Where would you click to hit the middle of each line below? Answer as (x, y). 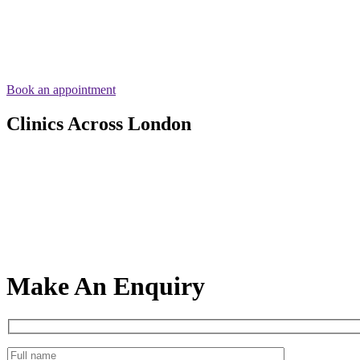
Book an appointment (61, 89)
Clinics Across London (99, 123)
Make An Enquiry (106, 286)
